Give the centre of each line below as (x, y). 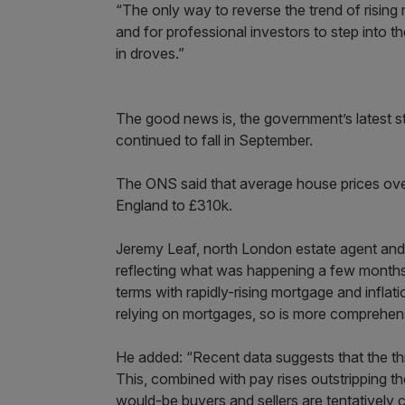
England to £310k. (176, 205)
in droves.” (150, 53)
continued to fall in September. (216, 140)
